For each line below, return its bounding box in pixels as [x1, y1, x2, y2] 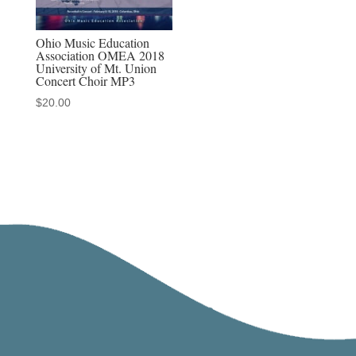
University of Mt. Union [35, 59, 157, 76]
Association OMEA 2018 [35, 46, 164, 64]
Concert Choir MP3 [35, 72, 135, 89]
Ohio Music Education [35, 33, 149, 51]
